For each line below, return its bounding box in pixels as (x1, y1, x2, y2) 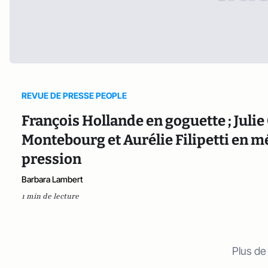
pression (22, 150, 81, 167)
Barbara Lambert (22, 173, 83, 184)
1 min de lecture (22, 191, 79, 201)
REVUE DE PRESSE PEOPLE (22, 90, 127, 100)
